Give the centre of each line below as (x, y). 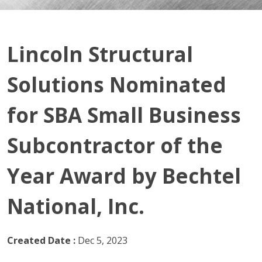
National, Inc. (76, 206)
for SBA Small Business (124, 115)
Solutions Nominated (117, 85)
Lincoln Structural (100, 54)
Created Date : (41, 240)
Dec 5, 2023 (103, 240)
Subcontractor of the (115, 145)
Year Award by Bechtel (124, 176)
